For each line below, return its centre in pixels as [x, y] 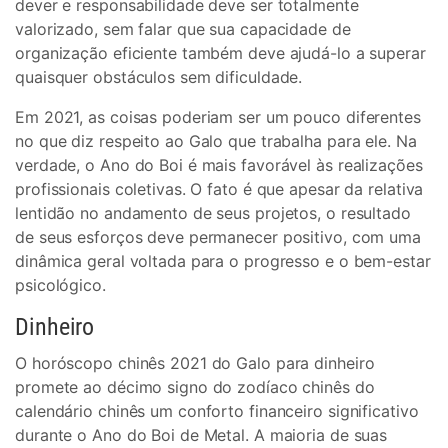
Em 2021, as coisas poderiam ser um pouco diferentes [218, 117]
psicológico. [60, 285]
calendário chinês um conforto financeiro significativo [217, 411]
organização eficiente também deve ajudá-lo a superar [220, 53]
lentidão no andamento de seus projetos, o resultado [213, 213]
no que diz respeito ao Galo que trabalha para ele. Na [216, 141]
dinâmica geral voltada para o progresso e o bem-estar [223, 261]
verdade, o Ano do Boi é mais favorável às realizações [219, 165]
